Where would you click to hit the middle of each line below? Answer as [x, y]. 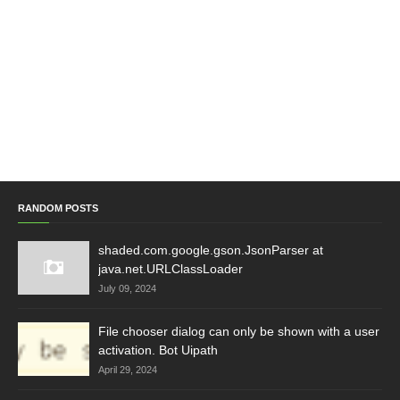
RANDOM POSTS [58, 208]
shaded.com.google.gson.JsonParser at [211, 250]
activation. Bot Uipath [158, 350]
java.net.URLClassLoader [171, 269]
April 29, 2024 [128, 370]
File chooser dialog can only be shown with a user [239, 331]
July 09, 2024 [127, 288]
